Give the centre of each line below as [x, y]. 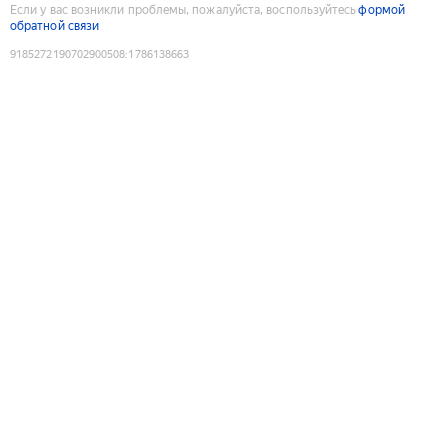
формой [381, 9]
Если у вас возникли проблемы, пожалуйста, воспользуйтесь [183, 9]
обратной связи [55, 25]
